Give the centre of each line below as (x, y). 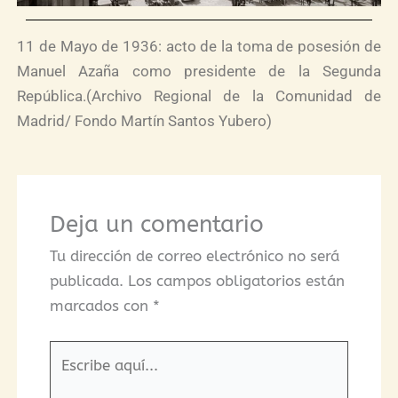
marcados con (101, 306)
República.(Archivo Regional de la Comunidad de (199, 96)
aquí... (70, 377)
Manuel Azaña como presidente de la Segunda (199, 72)
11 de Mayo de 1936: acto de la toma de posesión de (199, 47)
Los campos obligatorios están (236, 281)
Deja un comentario (156, 225)
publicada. (86, 281)
